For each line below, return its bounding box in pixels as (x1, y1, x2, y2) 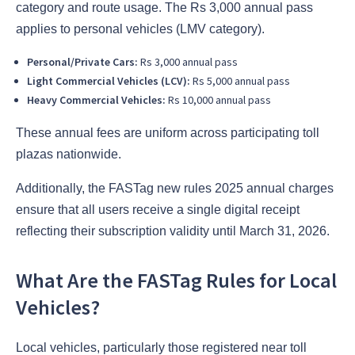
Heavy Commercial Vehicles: (27, 92, 166, 107)
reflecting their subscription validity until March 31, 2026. (16, 223, 330, 238)
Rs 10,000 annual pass (166, 92, 271, 107)
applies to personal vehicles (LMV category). (16, 21, 265, 36)
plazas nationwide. (16, 147, 121, 161)
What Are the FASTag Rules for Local (16, 267, 337, 294)
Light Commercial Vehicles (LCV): (27, 73, 190, 88)
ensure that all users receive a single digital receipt (16, 202, 300, 216)
